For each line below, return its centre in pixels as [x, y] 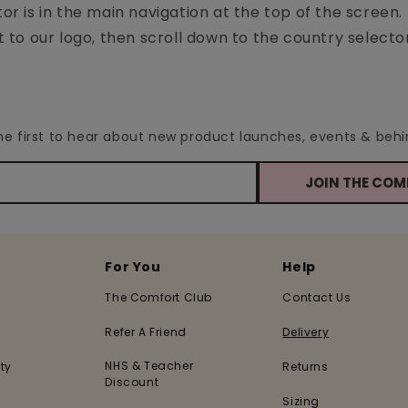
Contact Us [317, 297]
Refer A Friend [146, 332]
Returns [306, 367]
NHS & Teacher [149, 366]
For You [133, 267]
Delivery [306, 332]
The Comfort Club [159, 297]
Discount [132, 382]
